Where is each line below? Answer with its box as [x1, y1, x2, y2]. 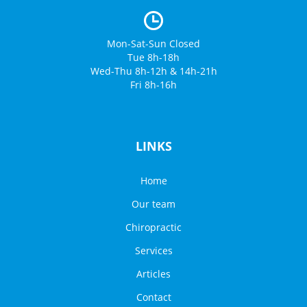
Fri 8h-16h [130, 78, 177, 92]
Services [134, 244, 173, 258]
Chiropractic [125, 221, 182, 234]
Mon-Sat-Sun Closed [107, 37, 200, 51]
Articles [136, 267, 171, 281]
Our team [132, 197, 175, 211]
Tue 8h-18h [127, 51, 180, 64]
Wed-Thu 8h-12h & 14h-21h [90, 64, 217, 78]
